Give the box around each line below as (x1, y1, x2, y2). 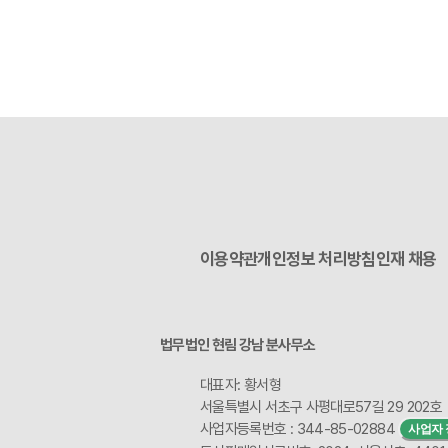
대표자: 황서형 (200, 376, 281, 395)
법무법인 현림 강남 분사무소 (160, 336, 316, 355)
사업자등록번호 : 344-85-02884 (200, 420, 395, 439)
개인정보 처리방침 (257, 248, 376, 269)
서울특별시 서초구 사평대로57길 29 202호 (200, 398, 442, 417)
